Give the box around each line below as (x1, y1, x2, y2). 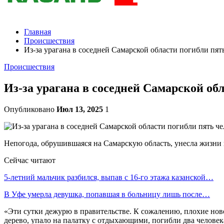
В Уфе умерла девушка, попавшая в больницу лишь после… (4, 189, 210, 198)
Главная (24, 27, 51, 36)
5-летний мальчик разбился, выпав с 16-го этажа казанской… (4, 172, 213, 181)
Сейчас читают (4, 155, 55, 164)
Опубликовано (4, 104, 56, 113)
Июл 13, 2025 (56, 104, 103, 113)
